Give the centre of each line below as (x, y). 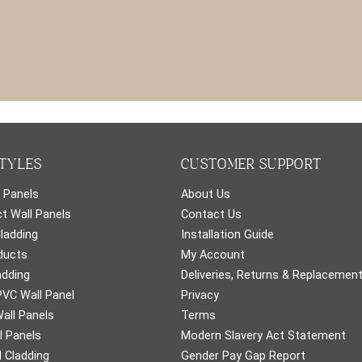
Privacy (200, 295)
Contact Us (211, 214)
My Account (213, 255)
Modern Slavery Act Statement (263, 335)
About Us (206, 194)
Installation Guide (227, 234)
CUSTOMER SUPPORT (252, 165)
